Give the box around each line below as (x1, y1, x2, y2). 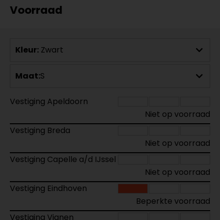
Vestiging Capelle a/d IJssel (10, 154, 116, 165)
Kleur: (15, 44, 39, 55)
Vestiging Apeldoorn (10, 96, 88, 107)
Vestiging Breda (10, 125, 70, 136)
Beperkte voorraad (136, 195, 210, 207)
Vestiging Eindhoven (10, 183, 87, 194)
